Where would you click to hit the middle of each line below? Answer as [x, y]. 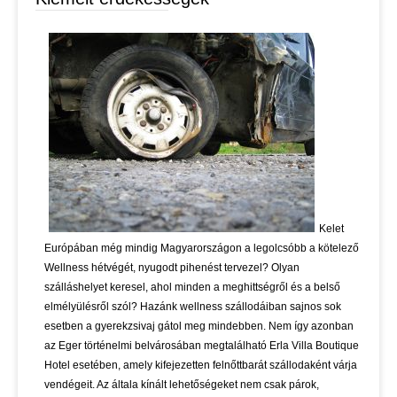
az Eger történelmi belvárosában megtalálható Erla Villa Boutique [202, 346]
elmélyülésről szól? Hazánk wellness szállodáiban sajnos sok [193, 307]
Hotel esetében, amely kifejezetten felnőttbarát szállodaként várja [201, 366]
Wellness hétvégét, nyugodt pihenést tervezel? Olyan [172, 268]
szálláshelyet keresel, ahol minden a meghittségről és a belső [192, 288]
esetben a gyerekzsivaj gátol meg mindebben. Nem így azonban [199, 327]
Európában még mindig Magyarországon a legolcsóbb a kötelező [202, 249]
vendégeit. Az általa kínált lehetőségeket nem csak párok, [182, 385]
